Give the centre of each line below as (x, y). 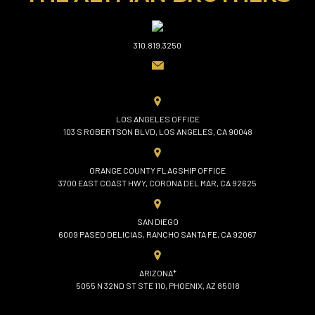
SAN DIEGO (157, 221)
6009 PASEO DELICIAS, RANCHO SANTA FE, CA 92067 (157, 234)
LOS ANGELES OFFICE (157, 118)
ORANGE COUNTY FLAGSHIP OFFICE (157, 170)
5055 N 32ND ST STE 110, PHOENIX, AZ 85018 (157, 285)
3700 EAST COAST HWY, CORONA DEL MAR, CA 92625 (157, 182)
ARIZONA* (157, 272)
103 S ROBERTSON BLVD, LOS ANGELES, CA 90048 (157, 131)
